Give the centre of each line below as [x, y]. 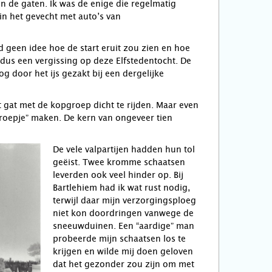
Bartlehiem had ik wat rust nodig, [121, 188]
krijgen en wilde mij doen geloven [123, 251]
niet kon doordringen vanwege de [123, 213]
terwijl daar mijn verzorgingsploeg [124, 200]
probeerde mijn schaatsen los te [119, 239]
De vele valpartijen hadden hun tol [124, 149]
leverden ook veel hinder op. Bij [118, 175]
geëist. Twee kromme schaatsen [119, 162]
